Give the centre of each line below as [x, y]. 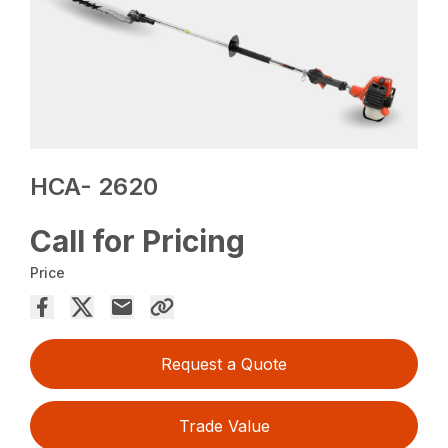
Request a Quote [224, 364]
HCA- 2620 [94, 187]
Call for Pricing [138, 241]
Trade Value [224, 426]
